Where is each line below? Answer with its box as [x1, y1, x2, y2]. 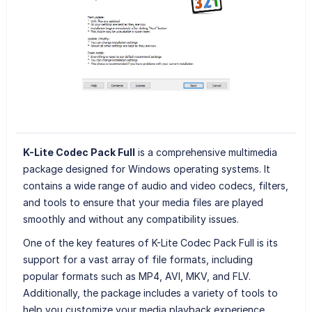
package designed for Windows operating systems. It [22, 162, 270, 175]
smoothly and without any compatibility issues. [22, 212, 239, 225]
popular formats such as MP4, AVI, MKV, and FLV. [22, 270, 251, 282]
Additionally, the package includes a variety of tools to [22, 286, 278, 299]
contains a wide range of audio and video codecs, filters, [22, 179, 288, 192]
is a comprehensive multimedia [134, 146, 277, 158]
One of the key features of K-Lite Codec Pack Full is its [22, 236, 278, 249]
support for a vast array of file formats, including [22, 253, 253, 265]
